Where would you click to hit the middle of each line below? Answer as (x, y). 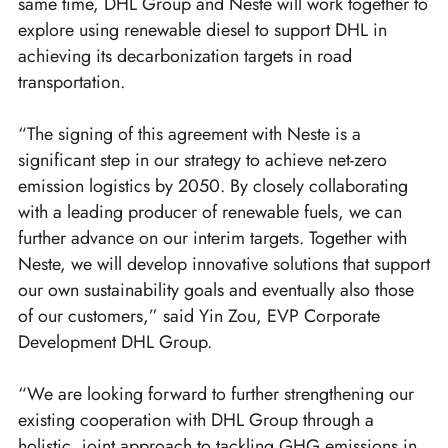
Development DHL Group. (115, 342)
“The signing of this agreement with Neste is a (189, 134)
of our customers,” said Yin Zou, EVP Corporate (199, 316)
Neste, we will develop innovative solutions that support (224, 264)
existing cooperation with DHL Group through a (196, 420)
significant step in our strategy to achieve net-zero (202, 160)
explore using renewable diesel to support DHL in (202, 30)
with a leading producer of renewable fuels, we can (210, 212)
